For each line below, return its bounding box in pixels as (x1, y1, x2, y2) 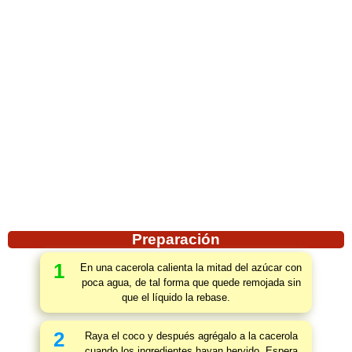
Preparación (132, 231, 220, 247)
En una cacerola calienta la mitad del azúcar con (80, 262, 302, 273)
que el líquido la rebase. (122, 291, 230, 303)
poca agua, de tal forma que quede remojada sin (81, 277, 301, 288)
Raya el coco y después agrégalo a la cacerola (84, 330, 298, 342)
